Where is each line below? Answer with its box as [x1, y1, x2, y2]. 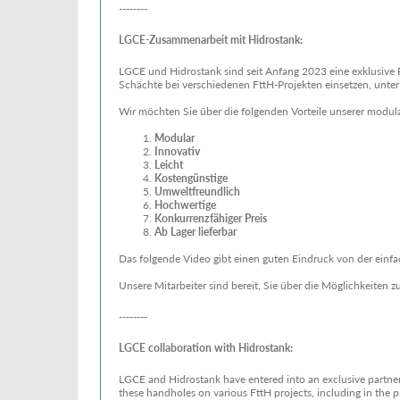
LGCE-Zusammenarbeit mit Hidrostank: [119, 32, 303, 47]
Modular [154, 130, 195, 146]
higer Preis [219, 211, 267, 226]
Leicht [154, 157, 183, 172]
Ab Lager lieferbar [154, 224, 237, 239]
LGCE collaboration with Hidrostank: [119, 340, 293, 355]
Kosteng [154, 171, 193, 186]
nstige [199, 171, 228, 186]
